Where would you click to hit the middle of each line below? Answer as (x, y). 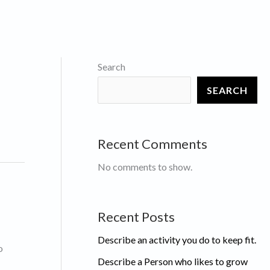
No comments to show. (145, 166)
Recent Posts (136, 216)
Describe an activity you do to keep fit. (177, 239)
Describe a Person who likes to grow (173, 261)
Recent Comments (152, 143)
